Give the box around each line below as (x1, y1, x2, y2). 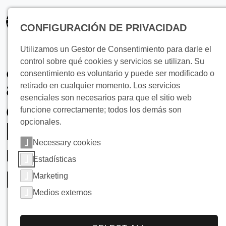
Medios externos (33, 188, 92, 197)
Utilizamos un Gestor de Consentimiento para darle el (20, 45, 211, 53)
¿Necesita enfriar (6, 54, 179, 80)
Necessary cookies (33, 138, 101, 147)
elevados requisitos (6, 97, 202, 124)
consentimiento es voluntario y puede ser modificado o (20, 69, 214, 78)
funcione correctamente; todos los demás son (20, 105, 182, 114)
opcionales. (20, 118, 62, 126)
